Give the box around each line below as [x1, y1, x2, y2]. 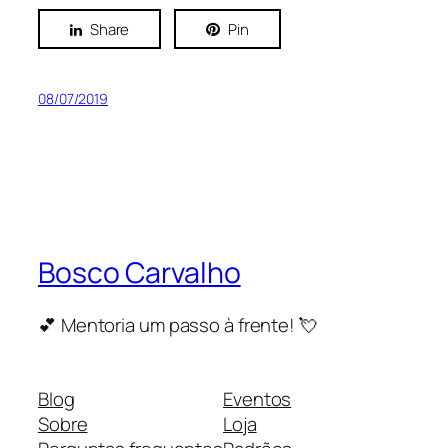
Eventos [223, 385, 292, 412]
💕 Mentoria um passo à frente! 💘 [38, 312, 318, 339]
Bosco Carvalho [38, 253, 241, 293]
